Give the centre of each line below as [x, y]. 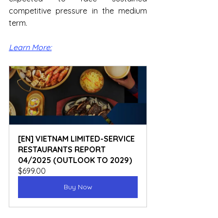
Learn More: [30, 47]
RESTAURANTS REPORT [63, 150]
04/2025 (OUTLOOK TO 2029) [75, 160]
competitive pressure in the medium [78, 11]
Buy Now [78, 187]
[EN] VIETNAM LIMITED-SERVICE [77, 139]
